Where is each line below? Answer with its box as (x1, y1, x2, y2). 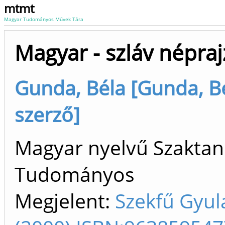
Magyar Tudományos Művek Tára (4, 16, 83, 23)
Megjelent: (15, 187, 115, 214)
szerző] (15, 101, 80, 128)
